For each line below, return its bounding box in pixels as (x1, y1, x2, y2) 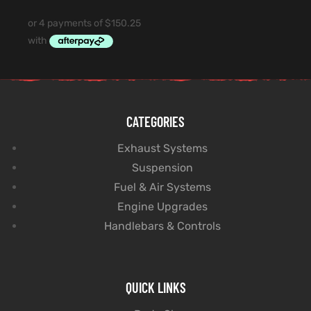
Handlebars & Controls (104, 219, 221, 233)
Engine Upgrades (117, 200, 208, 214)
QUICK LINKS (125, 279, 186, 296)
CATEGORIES (126, 113, 185, 131)
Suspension (132, 161, 193, 175)
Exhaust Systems (117, 142, 208, 155)
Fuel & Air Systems (114, 180, 211, 194)
